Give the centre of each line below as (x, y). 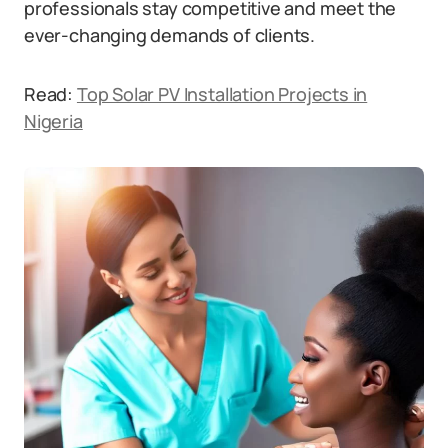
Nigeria (53, 121)
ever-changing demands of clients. (170, 35)
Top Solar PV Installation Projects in (222, 94)
